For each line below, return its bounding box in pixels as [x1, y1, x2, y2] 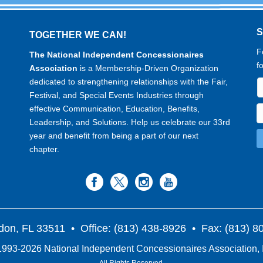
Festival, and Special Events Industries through [29, 90, 204, 100]
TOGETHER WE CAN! [29, 30, 127, 41]
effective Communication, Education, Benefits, [29, 104, 200, 114]
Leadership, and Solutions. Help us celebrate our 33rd [29, 117, 231, 127]
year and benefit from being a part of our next [29, 131, 199, 141]
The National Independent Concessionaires [29, 50, 204, 60]
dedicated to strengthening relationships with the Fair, [29, 77, 228, 87]
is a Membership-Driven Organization [77, 63, 219, 73]
